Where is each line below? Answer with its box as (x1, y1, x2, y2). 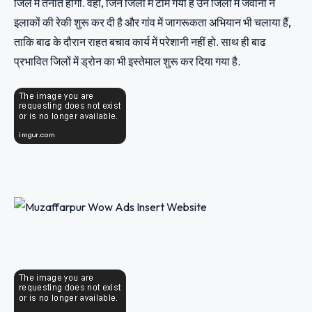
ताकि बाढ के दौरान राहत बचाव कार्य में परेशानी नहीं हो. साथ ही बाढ (14, 35, 266, 49)
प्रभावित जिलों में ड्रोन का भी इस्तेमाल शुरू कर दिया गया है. (14, 54, 240, 69)
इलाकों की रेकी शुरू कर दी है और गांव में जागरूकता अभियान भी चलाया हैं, (14, 15, 291, 30)
